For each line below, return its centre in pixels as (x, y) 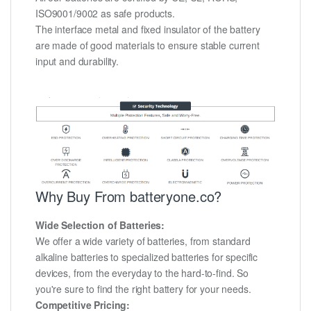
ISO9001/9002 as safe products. (105, 14)
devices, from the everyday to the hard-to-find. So (142, 272)
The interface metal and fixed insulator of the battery (148, 30)
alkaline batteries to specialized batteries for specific (147, 257)
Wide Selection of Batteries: (100, 225)
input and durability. (77, 61)
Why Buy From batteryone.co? (129, 196)
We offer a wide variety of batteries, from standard (143, 241)
